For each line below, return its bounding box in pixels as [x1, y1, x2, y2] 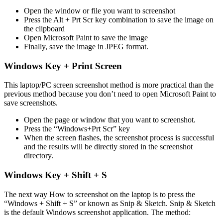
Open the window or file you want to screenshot [24, 6, 175, 15]
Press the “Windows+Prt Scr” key [24, 124, 130, 133]
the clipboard [24, 24, 65, 33]
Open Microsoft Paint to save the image [24, 33, 148, 42]
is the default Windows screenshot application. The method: [4, 208, 191, 217]
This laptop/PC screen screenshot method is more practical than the [4, 81, 214, 90]
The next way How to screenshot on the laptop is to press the [4, 190, 195, 199]
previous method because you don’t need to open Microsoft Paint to [4, 90, 216, 99]
